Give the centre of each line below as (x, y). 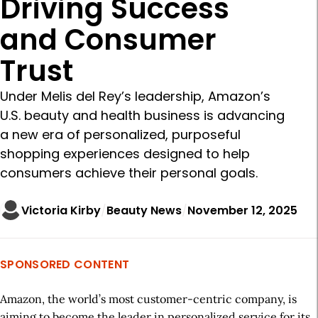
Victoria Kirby (61, 210)
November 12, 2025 (242, 210)
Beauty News (144, 210)
